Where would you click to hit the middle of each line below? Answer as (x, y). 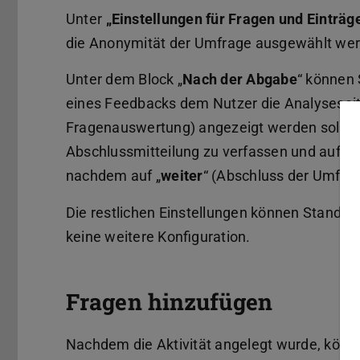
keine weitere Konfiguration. (158, 237)
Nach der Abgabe (240, 80)
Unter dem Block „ (125, 80)
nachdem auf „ (114, 176)
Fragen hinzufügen (169, 302)
